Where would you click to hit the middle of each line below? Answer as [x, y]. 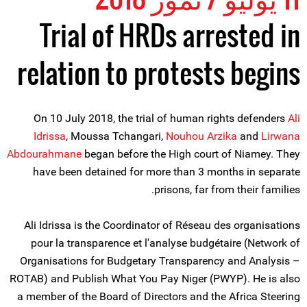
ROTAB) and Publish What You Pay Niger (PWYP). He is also [155, 279]
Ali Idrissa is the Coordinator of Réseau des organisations [162, 225]
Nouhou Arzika [201, 136]
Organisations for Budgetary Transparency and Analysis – [160, 261]
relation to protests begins [159, 73]
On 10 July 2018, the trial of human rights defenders [161, 118]
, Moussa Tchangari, [116, 136]
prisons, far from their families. [227, 189]
